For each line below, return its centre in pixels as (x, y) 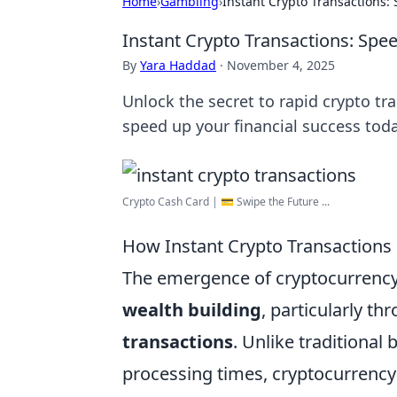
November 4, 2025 (281, 65)
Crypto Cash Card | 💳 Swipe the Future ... (226, 202)
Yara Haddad (178, 65)
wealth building (192, 310)
